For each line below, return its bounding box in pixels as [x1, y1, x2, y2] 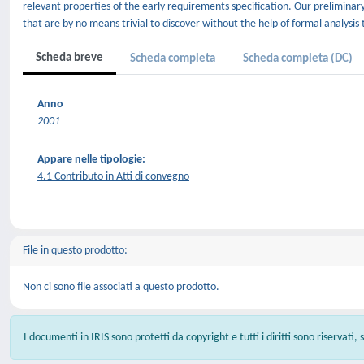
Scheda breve [36, 52, 103, 64]
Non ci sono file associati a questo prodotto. [23, 281, 219, 293]
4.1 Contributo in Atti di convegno [37, 171, 189, 183]
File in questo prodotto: [23, 245, 128, 257]
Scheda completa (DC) [243, 53, 353, 65]
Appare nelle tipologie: [37, 154, 145, 166]
